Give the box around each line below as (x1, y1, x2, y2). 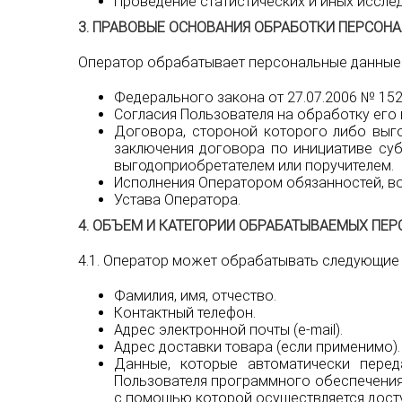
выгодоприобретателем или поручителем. (114, 157, 394, 174)
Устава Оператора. (114, 191, 240, 208)
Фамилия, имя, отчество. (114, 287, 276, 304)
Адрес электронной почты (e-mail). (114, 321, 343, 338)
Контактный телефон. (114, 304, 256, 321)
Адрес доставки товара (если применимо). (114, 338, 400, 355)
